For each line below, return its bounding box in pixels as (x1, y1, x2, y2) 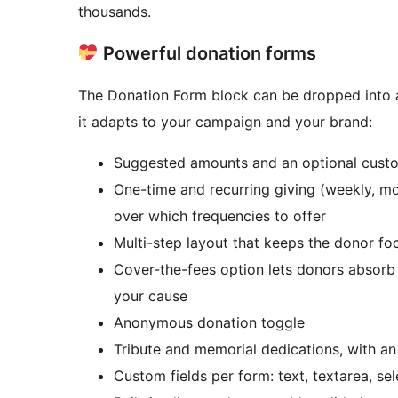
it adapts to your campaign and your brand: (78, 113, 372, 131)
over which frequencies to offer (114, 207, 326, 226)
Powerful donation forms (98, 43, 316, 65)
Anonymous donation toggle (114, 314, 305, 332)
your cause (114, 287, 187, 306)
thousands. (78, 3, 151, 21)
